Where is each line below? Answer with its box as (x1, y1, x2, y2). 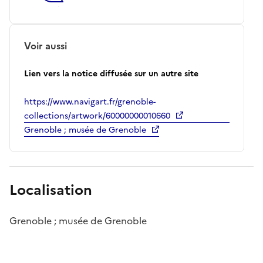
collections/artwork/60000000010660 (24, 109, 170, 122)
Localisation (9, 179, 92, 201)
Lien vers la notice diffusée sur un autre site (24, 67, 198, 80)
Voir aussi (24, 38, 67, 53)
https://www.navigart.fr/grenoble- (24, 95, 156, 108)
